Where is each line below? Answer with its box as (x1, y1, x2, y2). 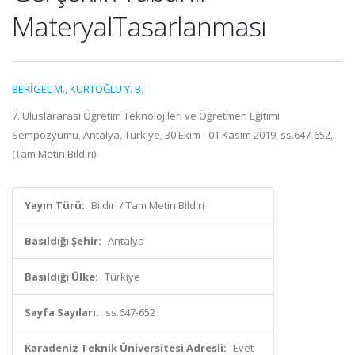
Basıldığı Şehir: (25, 234, 101, 248)
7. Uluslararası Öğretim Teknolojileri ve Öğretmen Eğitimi (12, 109, 280, 123)
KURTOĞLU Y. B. (70, 82, 143, 96)
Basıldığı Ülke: (25, 269, 98, 284)
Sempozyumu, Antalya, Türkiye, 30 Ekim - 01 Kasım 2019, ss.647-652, (12, 128, 333, 142)
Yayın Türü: (25, 198, 85, 212)
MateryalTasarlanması (12, 8, 266, 44)
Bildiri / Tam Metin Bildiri (91, 198, 204, 212)
